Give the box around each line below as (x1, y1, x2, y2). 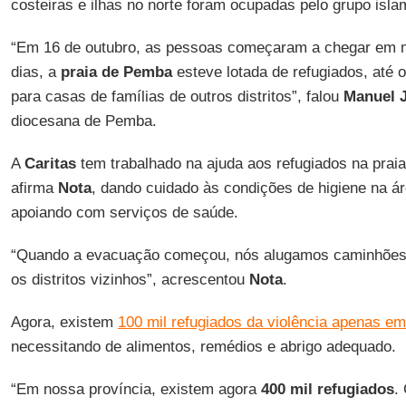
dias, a (10, 63, 61, 81)
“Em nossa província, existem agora (10, 381, 261, 398)
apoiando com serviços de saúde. (10, 204, 238, 221)
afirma (10, 179, 58, 197)
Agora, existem (10, 314, 118, 331)
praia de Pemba (60, 63, 172, 81)
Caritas (24, 155, 76, 172)
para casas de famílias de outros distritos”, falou (10, 88, 343, 105)
